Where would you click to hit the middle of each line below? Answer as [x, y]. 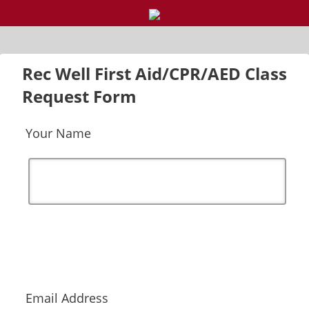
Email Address [67, 298]
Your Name [58, 133]
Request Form [79, 96]
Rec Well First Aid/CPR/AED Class [154, 73]
